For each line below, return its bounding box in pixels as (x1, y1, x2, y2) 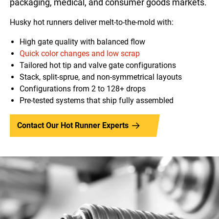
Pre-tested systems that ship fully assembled (20, 96, 174, 105)
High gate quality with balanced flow (20, 37, 145, 46)
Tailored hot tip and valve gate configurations (20, 61, 176, 70)
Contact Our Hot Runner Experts (17, 121, 129, 130)
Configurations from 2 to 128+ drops (20, 84, 146, 93)
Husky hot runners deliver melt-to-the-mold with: (10, 18, 174, 27)
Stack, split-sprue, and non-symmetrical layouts (20, 72, 182, 82)
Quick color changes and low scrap (20, 49, 140, 58)
